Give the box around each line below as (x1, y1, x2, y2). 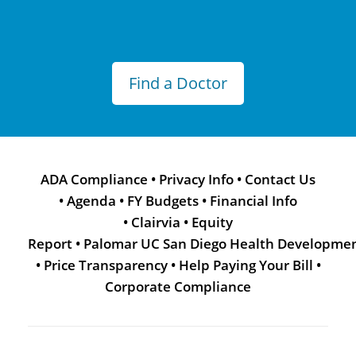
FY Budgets (127, 192, 199, 211)
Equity (192, 213, 233, 232)
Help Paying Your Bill (178, 256, 313, 275)
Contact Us (245, 170, 315, 189)
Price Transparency (43, 256, 168, 275)
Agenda (67, 192, 116, 211)
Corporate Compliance (105, 277, 251, 296)
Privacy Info (159, 170, 234, 189)
